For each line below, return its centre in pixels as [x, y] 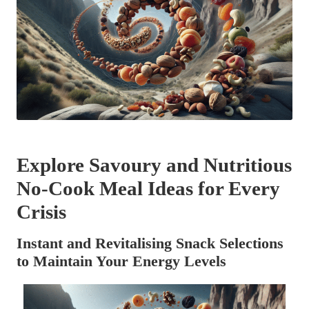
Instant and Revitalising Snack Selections [150, 243]
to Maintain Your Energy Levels [121, 261]
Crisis [41, 211]
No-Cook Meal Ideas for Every [148, 188]
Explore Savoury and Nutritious [154, 165]
